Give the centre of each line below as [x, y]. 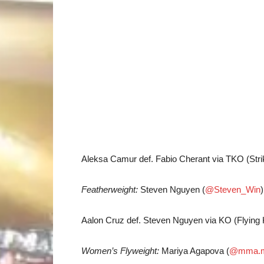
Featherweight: [110, 189]
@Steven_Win [233, 189]
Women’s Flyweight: [120, 251]
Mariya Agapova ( [194, 251]
